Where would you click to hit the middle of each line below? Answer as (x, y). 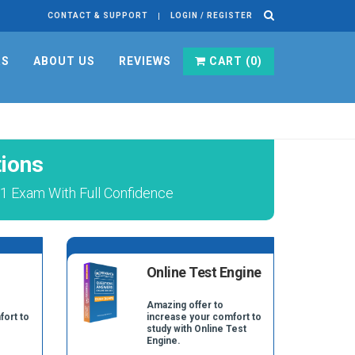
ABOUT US (64, 61)
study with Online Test (196, 329)
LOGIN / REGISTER (211, 15)
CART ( (228, 61)
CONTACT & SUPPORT (97, 15)
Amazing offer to (185, 305)
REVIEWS (145, 61)
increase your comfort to (204, 317)
